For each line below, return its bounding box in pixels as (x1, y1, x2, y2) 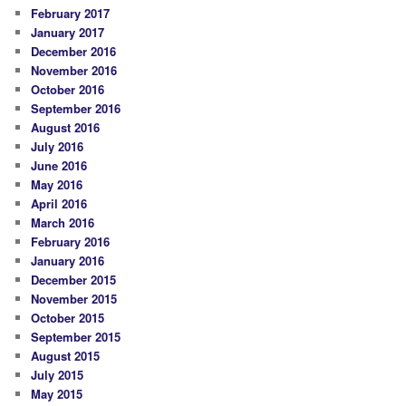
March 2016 (31, 214, 95, 232)
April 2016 (31, 195, 88, 213)
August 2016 (31, 119, 101, 137)
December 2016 (31, 43, 117, 61)
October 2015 (31, 309, 105, 327)
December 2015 (31, 271, 117, 289)
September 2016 (31, 100, 121, 118)
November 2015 (31, 290, 118, 308)
